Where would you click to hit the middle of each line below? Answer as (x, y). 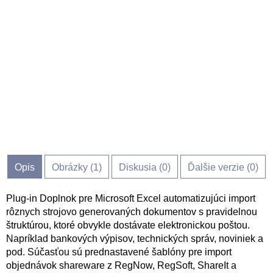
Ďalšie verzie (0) (223, 167)
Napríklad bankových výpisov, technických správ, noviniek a (135, 239)
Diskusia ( (140, 167)
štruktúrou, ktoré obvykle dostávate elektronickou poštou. (128, 225)
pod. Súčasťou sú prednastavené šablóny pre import (119, 252)
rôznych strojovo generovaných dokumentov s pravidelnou (132, 212)
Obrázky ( (73, 167)
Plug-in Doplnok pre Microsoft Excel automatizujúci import (131, 198)
